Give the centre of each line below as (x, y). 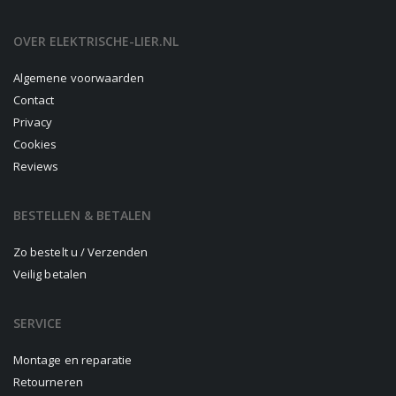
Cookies (35, 145)
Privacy (33, 122)
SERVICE (38, 324)
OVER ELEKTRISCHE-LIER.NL (96, 42)
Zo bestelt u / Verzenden (81, 252)
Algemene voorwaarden (79, 78)
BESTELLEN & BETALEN (82, 216)
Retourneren (48, 382)
